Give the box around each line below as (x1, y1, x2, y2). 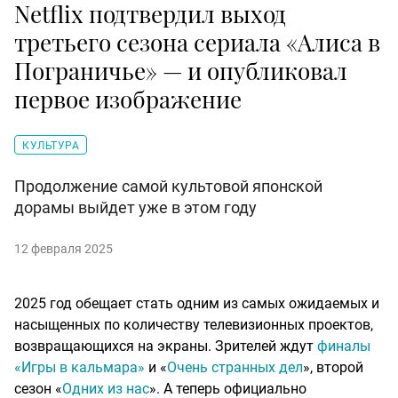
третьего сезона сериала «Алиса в (14, 27, 380, 59)
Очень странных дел (167, 359, 303, 377)
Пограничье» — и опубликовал (14, 55, 347, 87)
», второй (303, 359, 363, 377)
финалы (317, 338, 370, 355)
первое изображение (14, 84, 242, 115)
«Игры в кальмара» (14, 359, 145, 377)
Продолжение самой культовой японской (14, 177, 322, 196)
